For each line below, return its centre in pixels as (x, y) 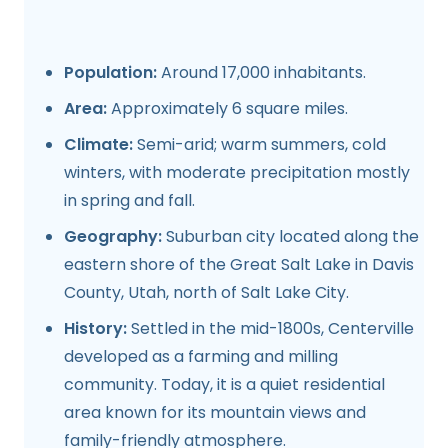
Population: (110, 72)
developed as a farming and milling (201, 356)
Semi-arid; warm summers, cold (259, 144)
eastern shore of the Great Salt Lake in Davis (239, 264)
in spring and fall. (129, 200)
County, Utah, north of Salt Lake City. (206, 292)
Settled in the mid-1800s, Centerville (270, 328)
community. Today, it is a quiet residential (224, 384)
